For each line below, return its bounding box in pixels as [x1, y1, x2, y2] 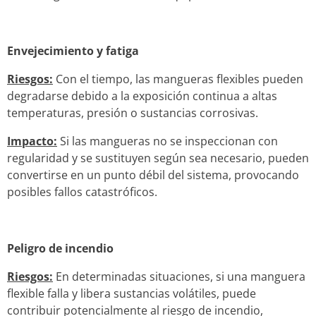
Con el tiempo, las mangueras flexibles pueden [53, 71, 303, 87]
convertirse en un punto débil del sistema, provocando [7, 166, 299, 183]
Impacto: [7, 133, 57, 149]
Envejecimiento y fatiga [7, 42, 139, 59]
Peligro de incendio [7, 240, 114, 256]
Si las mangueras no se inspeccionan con [57, 133, 278, 149]
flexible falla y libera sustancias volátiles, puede [7, 285, 256, 301]
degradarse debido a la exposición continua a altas [7, 87, 277, 104]
